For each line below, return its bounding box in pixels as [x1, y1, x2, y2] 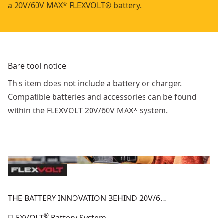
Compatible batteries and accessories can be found [8, 91, 197, 102]
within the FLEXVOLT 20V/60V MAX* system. [8, 105, 168, 116]
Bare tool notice [8, 60, 66, 71]
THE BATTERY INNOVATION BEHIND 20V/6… [8, 192, 166, 203]
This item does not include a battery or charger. [8, 77, 182, 89]
